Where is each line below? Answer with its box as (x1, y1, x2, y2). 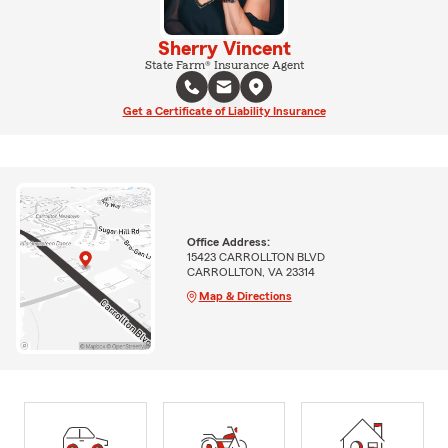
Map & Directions (198, 289, 292, 302)
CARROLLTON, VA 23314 (186, 265, 315, 278)
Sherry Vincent (157, 38, 291, 59)
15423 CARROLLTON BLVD (186, 250, 325, 263)
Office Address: (186, 235, 270, 248)
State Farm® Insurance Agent (144, 58, 304, 71)
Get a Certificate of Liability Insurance (122, 104, 326, 117)
